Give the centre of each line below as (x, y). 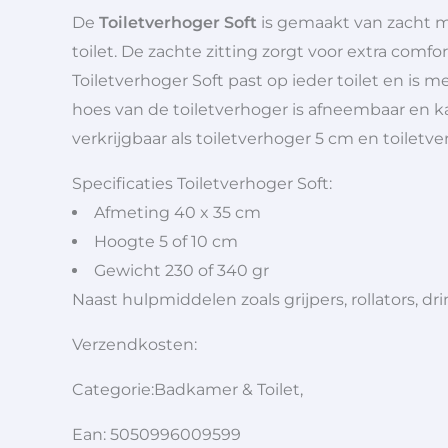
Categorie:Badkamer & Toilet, (187, 389)
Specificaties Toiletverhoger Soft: (202, 183)
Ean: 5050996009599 (156, 434)
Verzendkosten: (136, 344)
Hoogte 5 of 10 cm (166, 241)
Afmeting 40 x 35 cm (177, 212)
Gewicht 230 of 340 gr (181, 270)
